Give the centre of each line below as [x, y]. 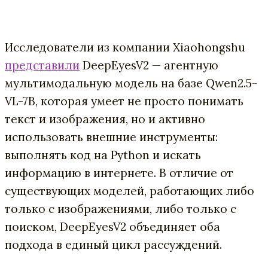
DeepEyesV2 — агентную [149, 65]
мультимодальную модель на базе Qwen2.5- [131, 83]
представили [42, 65]
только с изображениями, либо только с [121, 208]
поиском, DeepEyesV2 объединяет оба [112, 226]
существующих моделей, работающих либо [130, 191]
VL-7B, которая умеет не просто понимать [124, 101]
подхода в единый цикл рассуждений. [113, 244]
